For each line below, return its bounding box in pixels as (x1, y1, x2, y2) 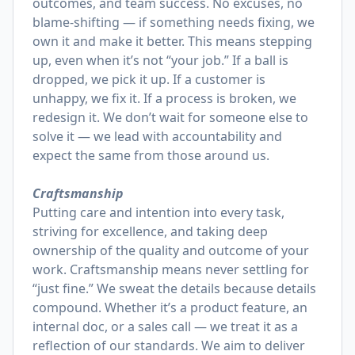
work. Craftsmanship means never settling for (32, 261, 309, 278)
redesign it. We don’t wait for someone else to (32, 109, 308, 126)
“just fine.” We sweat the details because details (32, 280, 316, 297)
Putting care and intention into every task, (32, 204, 284, 221)
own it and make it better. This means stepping (32, 32, 312, 50)
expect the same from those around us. (32, 147, 269, 164)
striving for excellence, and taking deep (32, 223, 268, 240)
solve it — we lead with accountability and (32, 128, 282, 145)
